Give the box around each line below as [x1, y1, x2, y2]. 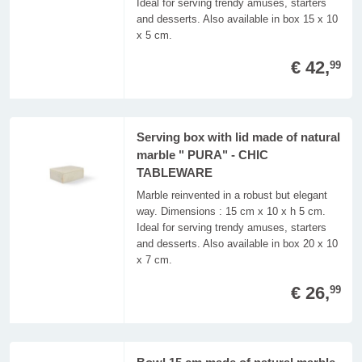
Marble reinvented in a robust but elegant [136, 189, 327, 202]
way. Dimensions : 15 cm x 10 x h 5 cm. [136, 205, 326, 218]
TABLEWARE [136, 166, 213, 180]
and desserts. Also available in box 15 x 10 [136, 12, 338, 25]
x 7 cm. [136, 254, 172, 267]
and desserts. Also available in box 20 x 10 [136, 238, 338, 250]
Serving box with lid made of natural [136, 131, 340, 145]
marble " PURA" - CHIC [136, 149, 268, 162]
